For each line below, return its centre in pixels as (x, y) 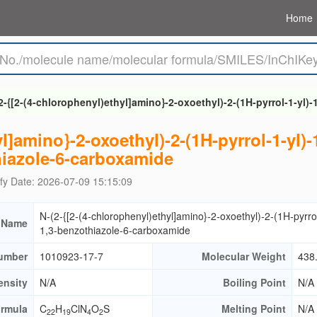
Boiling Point (254, 282)
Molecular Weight (244, 256)
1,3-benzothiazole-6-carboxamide (115, 230)
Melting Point (254, 309)
